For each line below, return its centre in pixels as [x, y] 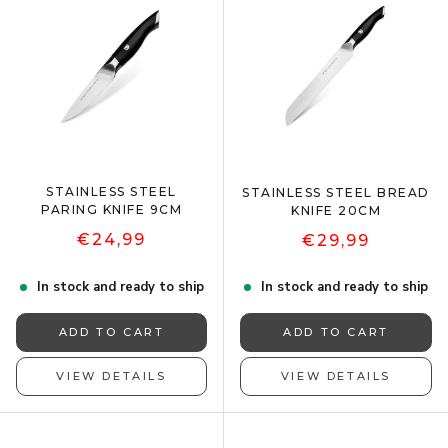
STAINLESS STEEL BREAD [336, 192]
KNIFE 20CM [336, 210]
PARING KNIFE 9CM [111, 209]
